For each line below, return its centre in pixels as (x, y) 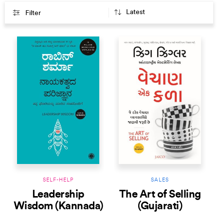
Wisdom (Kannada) (58, 206)
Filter (33, 13)
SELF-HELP (58, 180)
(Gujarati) (160, 206)
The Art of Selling (160, 195)
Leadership (58, 195)
